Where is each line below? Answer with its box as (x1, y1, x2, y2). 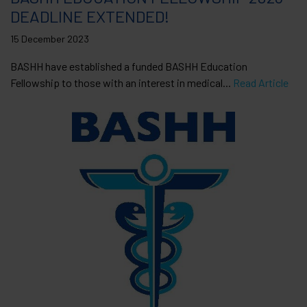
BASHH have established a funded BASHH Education (10, 59, 247, 73)
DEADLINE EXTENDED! (10, 5, 169, 26)
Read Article (233, 75, 288, 89)
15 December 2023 (10, 32, 89, 45)
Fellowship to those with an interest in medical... (10, 75, 233, 89)
